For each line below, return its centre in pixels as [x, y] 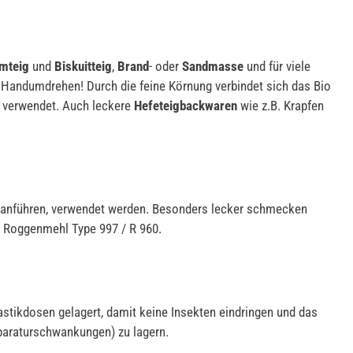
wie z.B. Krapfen [281, 105]
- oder [165, 66]
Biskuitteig [83, 66]
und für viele [277, 66]
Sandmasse [213, 66]
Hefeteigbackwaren [186, 105]
